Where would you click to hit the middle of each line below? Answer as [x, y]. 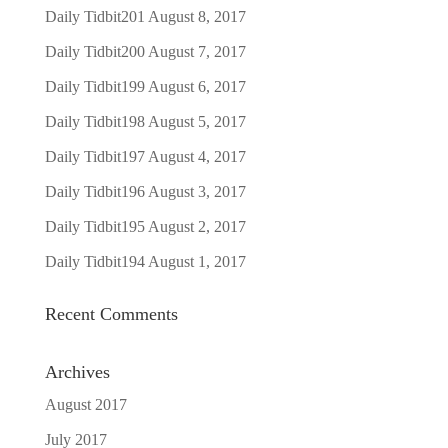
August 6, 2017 [196, 86]
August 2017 [85, 404]
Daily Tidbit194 [94, 261]
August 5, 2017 [196, 121]
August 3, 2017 [196, 191]
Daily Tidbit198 [94, 121]
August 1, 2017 [196, 261]
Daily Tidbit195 [94, 226]
